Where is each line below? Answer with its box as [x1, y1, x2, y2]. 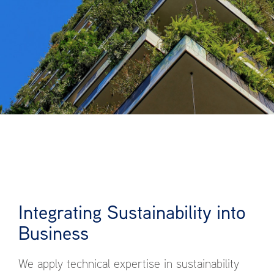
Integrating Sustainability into [18, 198, 246, 226]
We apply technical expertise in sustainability [18, 254, 239, 272]
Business [18, 219, 89, 246]
